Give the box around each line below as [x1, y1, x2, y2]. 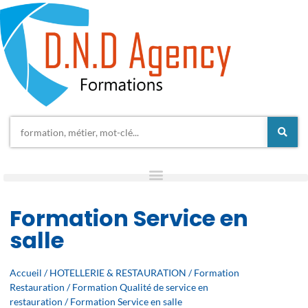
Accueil [10, 267, 43, 278]
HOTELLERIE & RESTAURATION [49, 267, 187, 278]
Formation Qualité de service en [72, 281, 209, 293]
